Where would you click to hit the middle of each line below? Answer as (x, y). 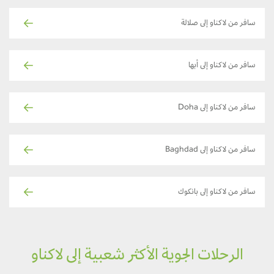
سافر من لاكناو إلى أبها (231, 66)
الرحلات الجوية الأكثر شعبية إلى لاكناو (146, 256)
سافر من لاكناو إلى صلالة (228, 24)
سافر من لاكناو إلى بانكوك (226, 192)
